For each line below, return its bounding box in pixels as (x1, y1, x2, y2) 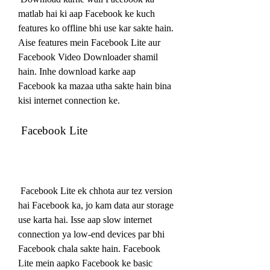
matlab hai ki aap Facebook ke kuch (18, 8, 155, 19)
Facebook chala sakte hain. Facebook (18, 243, 160, 254)
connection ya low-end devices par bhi (18, 228, 165, 239)
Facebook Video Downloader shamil (18, 51, 158, 62)
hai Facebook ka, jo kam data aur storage (18, 199, 174, 210)
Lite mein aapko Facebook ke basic (18, 257, 152, 268)
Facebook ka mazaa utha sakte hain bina (18, 80, 171, 91)
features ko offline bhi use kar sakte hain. (18, 22, 174, 33)
